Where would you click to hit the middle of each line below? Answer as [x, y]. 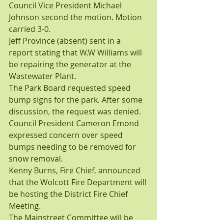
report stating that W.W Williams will [76, 53]
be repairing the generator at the [71, 64]
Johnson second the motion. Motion [76, 17]
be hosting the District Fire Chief [69, 194]
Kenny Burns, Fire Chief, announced [76, 170]
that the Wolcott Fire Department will [79, 182]
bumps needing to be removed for [73, 147]
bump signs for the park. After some [77, 100]
